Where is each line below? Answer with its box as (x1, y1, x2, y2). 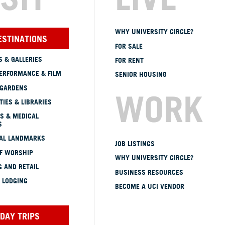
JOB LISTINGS (115, 139, 155, 149)
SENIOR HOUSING (115, 70, 167, 79)
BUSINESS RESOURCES (115, 167, 183, 177)
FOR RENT (115, 55, 144, 65)
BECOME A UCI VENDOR (115, 181, 184, 191)
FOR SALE (115, 41, 143, 51)
